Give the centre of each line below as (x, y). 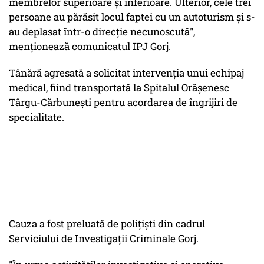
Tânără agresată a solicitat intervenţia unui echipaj (126, 73)
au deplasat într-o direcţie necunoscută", (102, 32)
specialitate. (37, 117)
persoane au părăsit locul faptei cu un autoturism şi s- (132, 17)
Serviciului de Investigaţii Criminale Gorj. (104, 239)
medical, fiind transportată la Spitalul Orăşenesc (119, 88)
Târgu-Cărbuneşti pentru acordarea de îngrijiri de (123, 103)
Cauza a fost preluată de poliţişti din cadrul (107, 224)
